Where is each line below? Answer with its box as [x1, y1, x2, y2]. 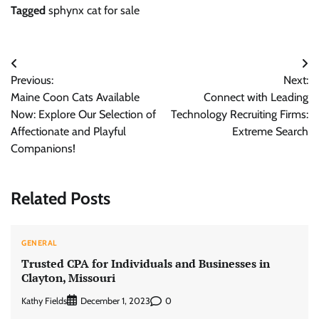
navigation [10, 81, 87, 103]
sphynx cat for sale [48, 3, 140, 17]
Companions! [11, 141, 75, 155]
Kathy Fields [21, 295, 67, 306]
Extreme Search [232, 124, 308, 138]
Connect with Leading [204, 90, 308, 104]
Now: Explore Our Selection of [11, 107, 156, 121]
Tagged [11, 3, 48, 17]
